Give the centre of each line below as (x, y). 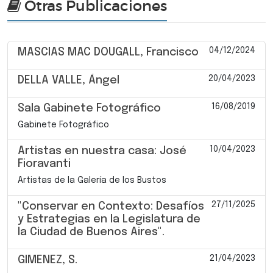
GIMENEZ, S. (48, 260)
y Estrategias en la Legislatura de (109, 219)
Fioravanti (44, 164)
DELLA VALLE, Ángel (69, 80)
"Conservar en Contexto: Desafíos (111, 206)
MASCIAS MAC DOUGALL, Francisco (108, 52)
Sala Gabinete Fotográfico (89, 108)
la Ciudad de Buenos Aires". (91, 232)
